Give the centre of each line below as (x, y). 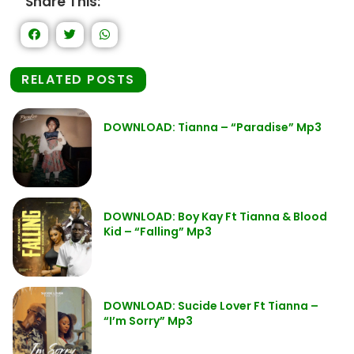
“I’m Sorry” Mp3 (148, 320)
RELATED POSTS (78, 79)
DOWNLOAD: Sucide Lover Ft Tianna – (211, 305)
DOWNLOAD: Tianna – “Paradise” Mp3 (213, 127)
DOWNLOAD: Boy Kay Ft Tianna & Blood (215, 216)
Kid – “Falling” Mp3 (158, 231)
